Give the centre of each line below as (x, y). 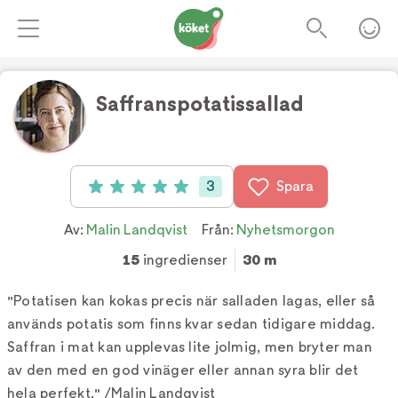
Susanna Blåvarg (349, 125)
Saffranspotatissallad (199, 104)
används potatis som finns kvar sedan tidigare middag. (191, 324)
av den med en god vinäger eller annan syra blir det (183, 370)
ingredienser (183, 260)
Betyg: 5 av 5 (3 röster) (159, 189)
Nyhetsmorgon (285, 230)
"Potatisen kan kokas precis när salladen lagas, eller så (191, 301)
